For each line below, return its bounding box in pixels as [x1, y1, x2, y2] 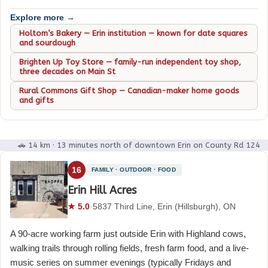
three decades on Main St [19, 67, 115, 77]
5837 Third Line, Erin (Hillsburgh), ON [93, 202, 236, 212]
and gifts [19, 96, 54, 105]
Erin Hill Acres [68, 184, 136, 197]
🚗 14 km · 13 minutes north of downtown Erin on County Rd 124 [18, 141, 260, 150]
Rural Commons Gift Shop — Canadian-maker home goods [19, 86, 239, 96]
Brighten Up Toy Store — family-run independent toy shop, [19, 57, 241, 67]
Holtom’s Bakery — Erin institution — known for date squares [19, 29, 248, 38]
